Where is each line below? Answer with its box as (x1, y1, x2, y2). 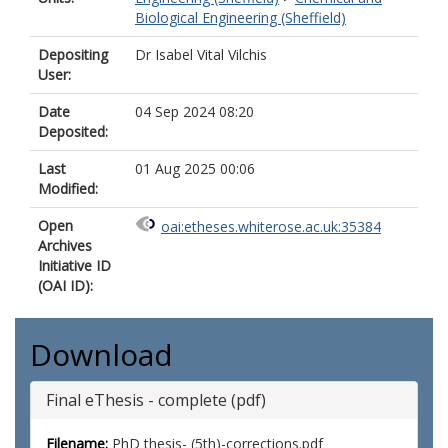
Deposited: (38, 122, 108, 141)
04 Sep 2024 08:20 (135, 102, 254, 121)
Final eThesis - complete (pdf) (46, 389, 266, 411)
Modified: (38, 179, 98, 198)
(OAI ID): (38, 276, 93, 295)
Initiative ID (38, 256, 111, 275)
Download (30, 334, 173, 375)
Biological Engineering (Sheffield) (135, 8, 346, 27)
